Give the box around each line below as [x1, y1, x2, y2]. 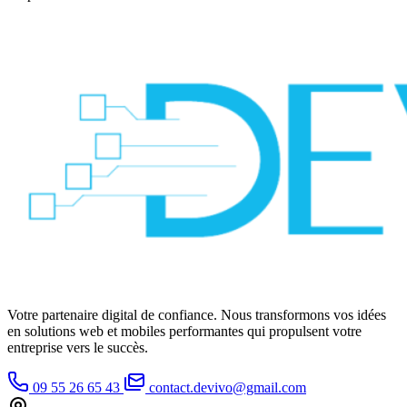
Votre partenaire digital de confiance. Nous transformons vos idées [7, 307, 386, 323]
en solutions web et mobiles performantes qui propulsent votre [7, 323, 362, 340]
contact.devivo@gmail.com [149, 380, 306, 396]
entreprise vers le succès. [7, 340, 148, 356]
